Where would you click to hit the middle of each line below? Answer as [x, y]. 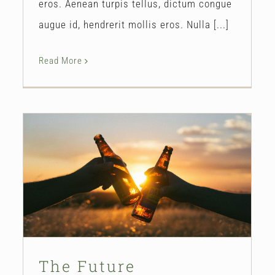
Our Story [137, 204]
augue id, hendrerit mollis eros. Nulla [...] [134, 24]
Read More [60, 60]
